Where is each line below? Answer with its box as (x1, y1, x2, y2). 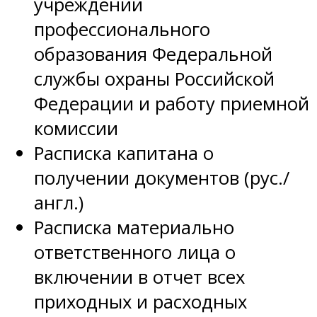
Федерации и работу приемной (34, 91, 309, 117)
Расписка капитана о (34, 141, 214, 166)
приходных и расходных (34, 289, 247, 315)
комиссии (34, 116, 118, 142)
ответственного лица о (34, 240, 236, 265)
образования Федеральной (34, 42, 272, 67)
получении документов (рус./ (34, 166, 289, 191)
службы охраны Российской (34, 67, 275, 92)
